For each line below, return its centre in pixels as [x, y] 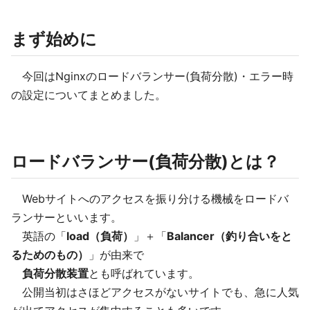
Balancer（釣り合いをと [229, 236]
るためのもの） [50, 255]
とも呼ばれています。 [144, 273]
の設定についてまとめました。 [89, 95]
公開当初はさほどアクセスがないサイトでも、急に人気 [155, 292]
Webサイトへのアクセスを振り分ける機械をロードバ [150, 199]
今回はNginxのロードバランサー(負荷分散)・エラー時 [152, 76]
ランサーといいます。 [66, 217]
